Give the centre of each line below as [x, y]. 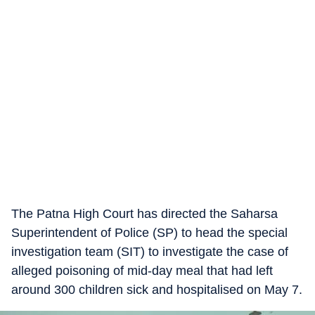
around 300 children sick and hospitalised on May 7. [157, 290]
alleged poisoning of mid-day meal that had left [142, 271]
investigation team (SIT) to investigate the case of [150, 252]
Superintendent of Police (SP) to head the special [149, 233]
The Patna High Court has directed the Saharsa [144, 214]
